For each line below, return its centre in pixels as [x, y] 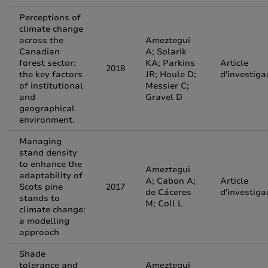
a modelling [44, 221]
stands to [39, 198]
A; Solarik [166, 52]
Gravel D [164, 97]
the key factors [51, 74]
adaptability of [51, 176]
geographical [47, 109]
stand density [48, 153]
